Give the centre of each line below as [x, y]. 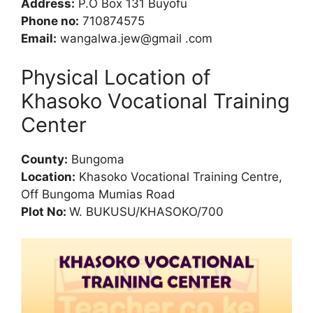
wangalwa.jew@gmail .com [134, 38]
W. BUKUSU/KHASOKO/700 [146, 211]
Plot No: [45, 211]
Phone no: [50, 21]
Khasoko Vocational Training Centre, [179, 176]
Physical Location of [116, 77]
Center [54, 124]
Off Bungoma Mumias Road [98, 194]
